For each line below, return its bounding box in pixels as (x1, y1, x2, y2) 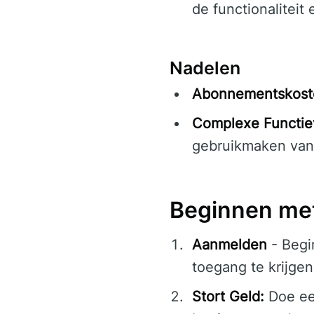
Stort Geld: (192, 288, 264, 306)
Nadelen (170, 57, 240, 79)
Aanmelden (192, 236, 267, 254)
